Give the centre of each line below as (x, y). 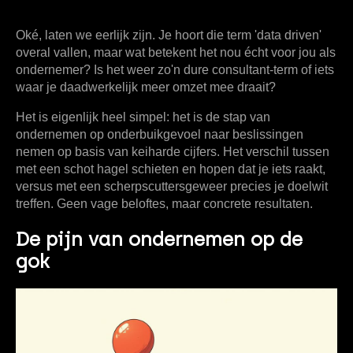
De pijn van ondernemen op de (159, 239)
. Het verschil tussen (273, 152)
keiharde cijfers (174, 152)
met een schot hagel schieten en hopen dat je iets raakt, (171, 169)
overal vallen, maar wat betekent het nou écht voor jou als (176, 52)
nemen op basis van (74, 152)
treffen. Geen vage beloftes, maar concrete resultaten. (164, 204)
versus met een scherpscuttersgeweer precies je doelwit (172, 186)
